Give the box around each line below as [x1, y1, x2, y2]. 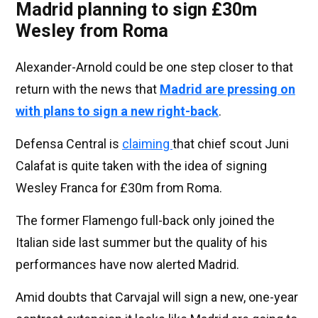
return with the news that [16, 82, 160, 97]
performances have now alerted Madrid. [16, 257, 239, 273]
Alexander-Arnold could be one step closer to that [16, 60, 293, 75]
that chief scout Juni [172, 136, 289, 152]
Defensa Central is [16, 136, 122, 152]
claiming [122, 136, 172, 152]
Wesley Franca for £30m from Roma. [16, 180, 222, 196]
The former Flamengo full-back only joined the [16, 213, 275, 229]
